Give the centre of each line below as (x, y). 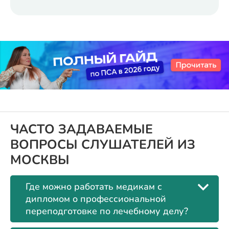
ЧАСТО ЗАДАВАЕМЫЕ (82, 130)
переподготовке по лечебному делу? (107, 211)
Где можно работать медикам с (94, 187)
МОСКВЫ (40, 160)
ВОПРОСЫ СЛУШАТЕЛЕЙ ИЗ (103, 145)
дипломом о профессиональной (96, 199)
